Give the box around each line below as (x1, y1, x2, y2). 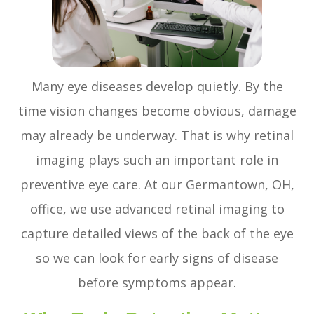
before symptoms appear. (78, 274, 236, 292)
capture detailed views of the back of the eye (20, 225, 294, 243)
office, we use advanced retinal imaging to (29, 200, 285, 218)
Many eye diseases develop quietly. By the (31, 78, 283, 95)
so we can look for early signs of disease (36, 250, 278, 267)
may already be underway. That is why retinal (20, 127, 294, 144)
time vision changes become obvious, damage (18, 102, 296, 120)
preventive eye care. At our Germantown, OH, (20, 176, 294, 193)
